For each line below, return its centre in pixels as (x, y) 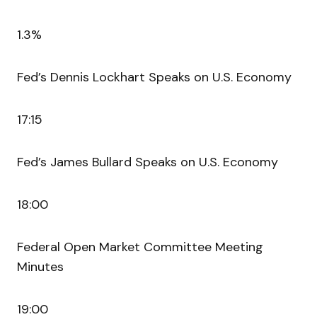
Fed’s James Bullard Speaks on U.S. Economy (148, 162)
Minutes (40, 267)
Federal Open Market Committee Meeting (140, 247)
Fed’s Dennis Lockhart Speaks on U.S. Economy (154, 77)
